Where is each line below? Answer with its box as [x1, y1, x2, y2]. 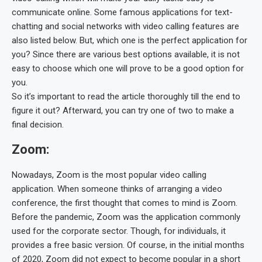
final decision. [12, 119, 64, 130]
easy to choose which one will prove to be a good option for [12, 63, 244, 74]
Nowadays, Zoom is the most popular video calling [12, 169, 206, 180]
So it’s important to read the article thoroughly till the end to [12, 91, 240, 102]
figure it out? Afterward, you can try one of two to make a [12, 105, 234, 116]
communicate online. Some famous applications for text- [12, 6, 233, 18]
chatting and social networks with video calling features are [12, 20, 239, 32]
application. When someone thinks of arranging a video [12, 183, 222, 194]
